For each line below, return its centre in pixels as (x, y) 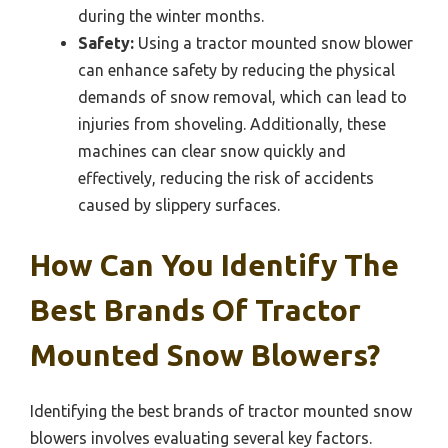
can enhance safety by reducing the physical (236, 70)
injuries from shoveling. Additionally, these (232, 124)
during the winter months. (171, 16)
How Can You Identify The (214, 265)
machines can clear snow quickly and (212, 151)
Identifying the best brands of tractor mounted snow (221, 411)
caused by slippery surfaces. (179, 205)
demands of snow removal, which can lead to (242, 97)
